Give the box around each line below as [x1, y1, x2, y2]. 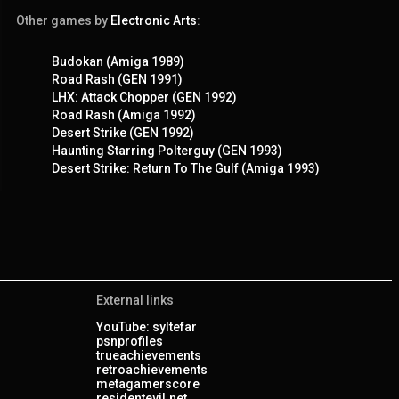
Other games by [16, 12, 110, 28]
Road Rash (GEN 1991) [52, 71, 183, 86]
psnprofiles [96, 333, 163, 348]
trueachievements [96, 347, 201, 362]
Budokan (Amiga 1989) [52, 53, 184, 69]
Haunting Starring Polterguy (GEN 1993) [52, 142, 282, 158]
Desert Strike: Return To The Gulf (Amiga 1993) [52, 160, 320, 175]
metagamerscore [96, 376, 199, 391]
